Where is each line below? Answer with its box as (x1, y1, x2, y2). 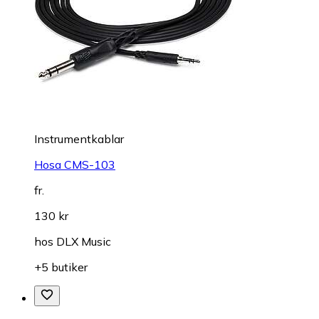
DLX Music (56, 234, 111, 249)
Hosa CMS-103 (34, 157, 115, 172)
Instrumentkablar (34, 132, 124, 147)
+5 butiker (34, 260, 88, 275)
